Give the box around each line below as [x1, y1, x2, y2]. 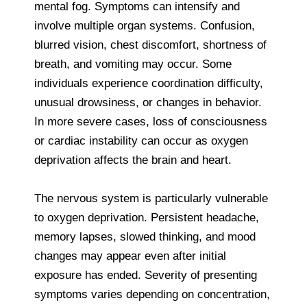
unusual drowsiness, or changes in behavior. [34, 95, 262, 109]
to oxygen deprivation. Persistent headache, [34, 210, 259, 224]
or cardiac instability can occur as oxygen [34, 134, 248, 147]
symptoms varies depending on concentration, [34, 287, 270, 301]
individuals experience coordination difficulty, [34, 76, 263, 90]
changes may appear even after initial [34, 249, 226, 262]
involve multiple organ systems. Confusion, [34, 19, 255, 32]
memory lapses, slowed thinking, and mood [34, 230, 256, 243]
